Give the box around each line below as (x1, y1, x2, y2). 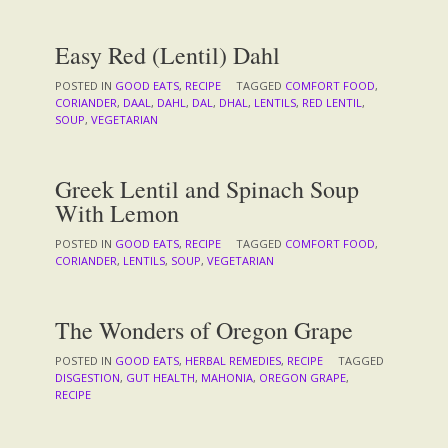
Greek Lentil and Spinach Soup (55, 172, 359, 205)
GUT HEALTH (126, 369, 195, 385)
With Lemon (55, 196, 179, 229)
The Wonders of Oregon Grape (55, 313, 353, 346)
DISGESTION (55, 369, 120, 385)
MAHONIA (201, 369, 253, 385)
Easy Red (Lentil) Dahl (55, 38, 280, 71)
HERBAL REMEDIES (185, 352, 281, 368)
